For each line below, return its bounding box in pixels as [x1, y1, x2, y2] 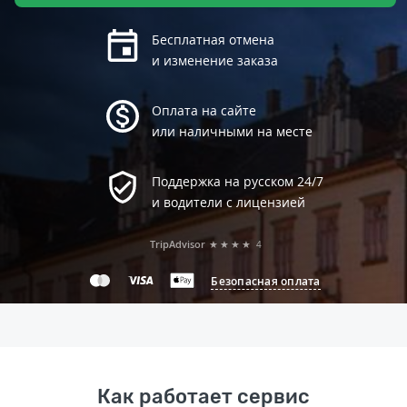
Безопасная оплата [211, 273, 321, 289]
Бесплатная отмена [151, 31, 274, 48]
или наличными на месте [151, 123, 313, 140]
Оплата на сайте [151, 102, 256, 119]
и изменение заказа [151, 52, 278, 69]
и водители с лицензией [151, 194, 305, 211]
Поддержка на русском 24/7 [151, 173, 323, 190]
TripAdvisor [149, 237, 205, 251]
